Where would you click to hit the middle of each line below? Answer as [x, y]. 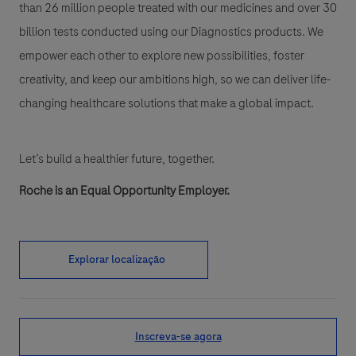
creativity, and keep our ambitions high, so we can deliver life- [175, 80]
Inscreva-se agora [178, 337]
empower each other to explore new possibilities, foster [162, 56]
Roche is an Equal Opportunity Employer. [124, 191]
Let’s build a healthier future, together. [117, 159]
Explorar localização [117, 260]
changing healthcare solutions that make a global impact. [166, 104]
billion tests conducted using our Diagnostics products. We [171, 32]
